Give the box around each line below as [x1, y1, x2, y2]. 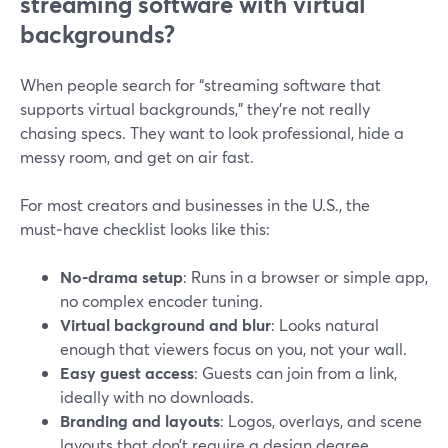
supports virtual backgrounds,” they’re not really [20, 98, 370, 119]
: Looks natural [271, 314, 379, 335]
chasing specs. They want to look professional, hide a [20, 122, 404, 143]
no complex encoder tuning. [60, 290, 263, 311]
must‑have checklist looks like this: [20, 218, 270, 239]
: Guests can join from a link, [194, 362, 397, 383]
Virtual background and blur [60, 314, 271, 335]
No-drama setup [60, 266, 183, 287]
